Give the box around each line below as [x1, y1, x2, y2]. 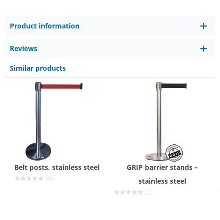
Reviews [10, 44, 37, 53]
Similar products [10, 63, 66, 73]
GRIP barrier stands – [126, 163, 198, 172]
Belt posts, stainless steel [14, 163, 100, 172]
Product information [10, 21, 80, 30]
